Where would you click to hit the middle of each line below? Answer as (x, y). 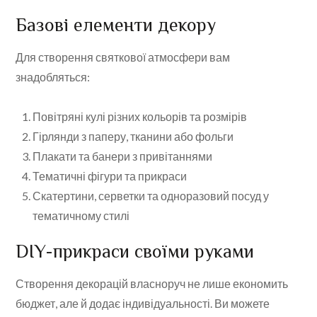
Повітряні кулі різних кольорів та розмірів (140, 117)
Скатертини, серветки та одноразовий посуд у (151, 196)
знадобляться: (53, 77)
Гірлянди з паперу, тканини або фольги (133, 137)
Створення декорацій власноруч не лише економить (152, 284)
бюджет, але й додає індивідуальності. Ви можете (143, 304)
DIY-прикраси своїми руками (135, 252)
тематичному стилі (81, 216)
